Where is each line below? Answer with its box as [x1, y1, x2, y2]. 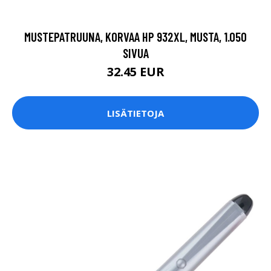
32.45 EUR [106, 64, 165, 80]
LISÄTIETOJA [107, 106, 164, 119]
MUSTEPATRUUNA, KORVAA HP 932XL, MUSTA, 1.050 [24, 29, 247, 45]
